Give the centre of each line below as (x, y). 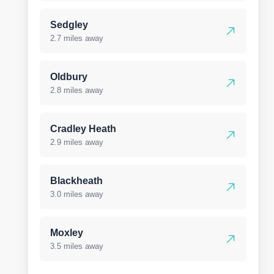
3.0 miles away (77, 194)
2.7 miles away (77, 38)
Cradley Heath (83, 129)
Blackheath (76, 181)
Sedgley (69, 25)
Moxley (67, 233)
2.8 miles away (77, 90)
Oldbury (69, 77)
